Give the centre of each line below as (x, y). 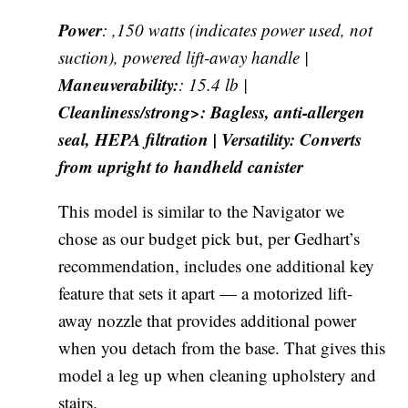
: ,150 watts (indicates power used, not (238, 29)
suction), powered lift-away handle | (184, 56)
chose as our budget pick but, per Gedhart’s (209, 238)
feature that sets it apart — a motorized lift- (206, 292)
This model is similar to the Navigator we (202, 210)
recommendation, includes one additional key (217, 265)
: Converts (326, 138)
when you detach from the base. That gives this (222, 347)
